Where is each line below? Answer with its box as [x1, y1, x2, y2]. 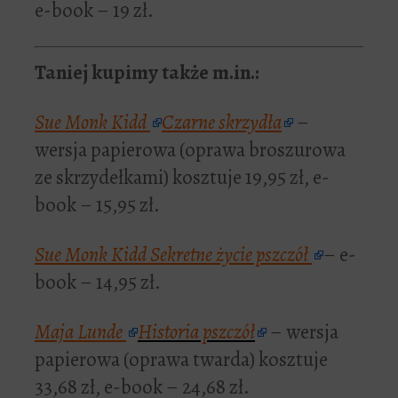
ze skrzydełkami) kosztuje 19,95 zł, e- [35, 163, 330, 191]
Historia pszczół [138, 317, 255, 346]
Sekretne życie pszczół [150, 240, 312, 268]
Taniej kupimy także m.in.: [35, 58, 259, 86]
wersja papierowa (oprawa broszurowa [35, 135, 346, 163]
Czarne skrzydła [162, 107, 282, 136]
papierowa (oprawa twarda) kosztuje [35, 345, 328, 373]
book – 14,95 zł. [35, 267, 161, 296]
